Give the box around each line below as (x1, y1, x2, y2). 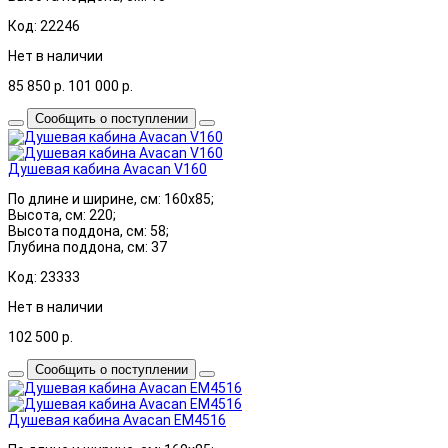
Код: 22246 (8, 17, 80, 34)
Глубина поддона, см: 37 (8, 238, 167, 255)
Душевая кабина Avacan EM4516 (8, 411, 226, 428)
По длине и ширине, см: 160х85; (8, 190, 214, 207)
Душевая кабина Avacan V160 (8, 160, 207, 177)
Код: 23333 (8, 268, 80, 285)
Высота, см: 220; (8, 206, 116, 223)
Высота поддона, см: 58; (8, 222, 169, 239)
